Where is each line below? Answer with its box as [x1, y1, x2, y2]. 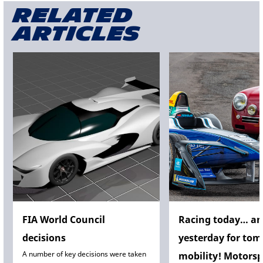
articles [13, 22, 140, 46]
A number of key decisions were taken [22, 249, 146, 259]
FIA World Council [22, 213, 105, 227]
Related [13, 4, 133, 28]
